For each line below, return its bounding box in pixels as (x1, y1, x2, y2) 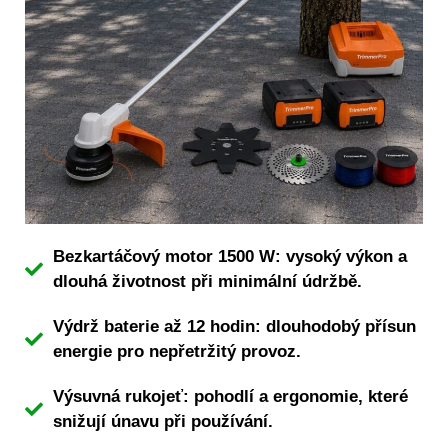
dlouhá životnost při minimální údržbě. (52, 272, 362, 291)
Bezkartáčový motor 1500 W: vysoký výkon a (52, 247, 407, 266)
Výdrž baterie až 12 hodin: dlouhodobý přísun (52, 317, 416, 336)
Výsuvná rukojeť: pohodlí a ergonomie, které (52, 387, 408, 406)
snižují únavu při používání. (52, 412, 273, 431)
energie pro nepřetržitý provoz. (52, 342, 301, 361)
